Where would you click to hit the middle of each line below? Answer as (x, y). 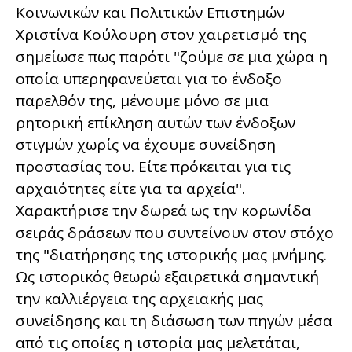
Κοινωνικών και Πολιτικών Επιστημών (150, 12)
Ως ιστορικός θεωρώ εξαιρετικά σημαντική (167, 276)
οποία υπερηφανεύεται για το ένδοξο (149, 78)
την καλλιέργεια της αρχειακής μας (139, 298)
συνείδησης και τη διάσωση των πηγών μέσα (174, 320)
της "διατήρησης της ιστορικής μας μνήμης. (171, 254)
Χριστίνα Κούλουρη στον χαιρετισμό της (161, 34)
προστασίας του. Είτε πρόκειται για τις (153, 166)
